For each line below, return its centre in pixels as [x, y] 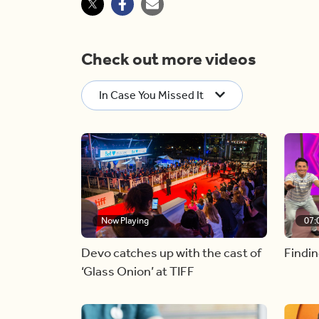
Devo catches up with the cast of [171, 252]
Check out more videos [169, 59]
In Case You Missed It [151, 95]
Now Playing [125, 220]
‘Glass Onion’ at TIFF [138, 271]
